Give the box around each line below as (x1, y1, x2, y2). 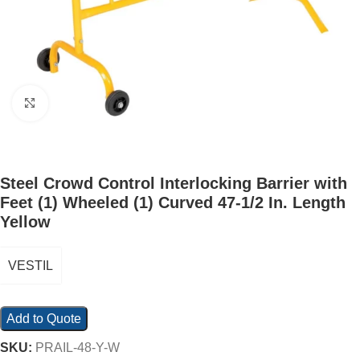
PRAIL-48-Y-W (35, 341, 120, 354)
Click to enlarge (47, 96, 134, 110)
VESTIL (8, 259, 53, 272)
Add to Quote (6, 312, 81, 325)
